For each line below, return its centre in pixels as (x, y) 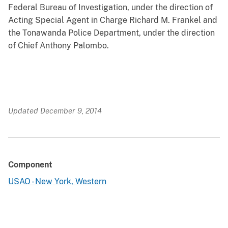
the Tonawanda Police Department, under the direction (111, 33)
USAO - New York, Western (57, 182)
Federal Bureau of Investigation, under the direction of (110, 8)
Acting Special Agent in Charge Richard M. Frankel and (113, 20)
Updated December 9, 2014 (55, 111)
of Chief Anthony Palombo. (59, 46)
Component (30, 165)
